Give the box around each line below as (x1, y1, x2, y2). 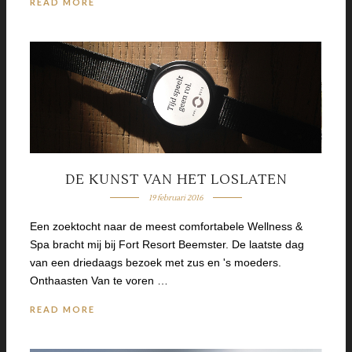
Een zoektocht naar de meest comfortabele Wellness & (30, 219, 302, 233)
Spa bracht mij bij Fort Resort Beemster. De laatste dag (30, 237, 304, 251)
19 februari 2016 (148, 192, 203, 203)
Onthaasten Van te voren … (30, 273, 168, 287)
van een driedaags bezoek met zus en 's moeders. (30, 255, 281, 269)
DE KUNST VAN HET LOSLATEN (64, 170, 288, 189)
